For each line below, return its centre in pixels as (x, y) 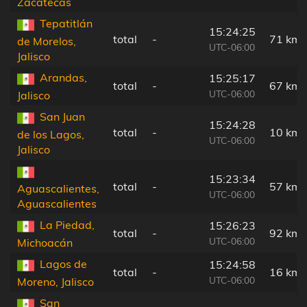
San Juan (62, 117)
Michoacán (45, 242)
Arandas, (63, 78)
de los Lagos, (51, 134)
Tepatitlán (66, 24)
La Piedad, (67, 225)
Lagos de (63, 264)
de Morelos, (47, 41)
